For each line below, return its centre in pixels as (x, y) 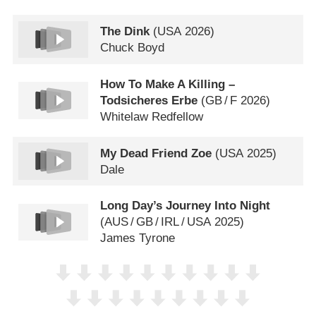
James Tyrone (138, 238)
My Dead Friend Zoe (156, 153)
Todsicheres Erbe (149, 100)
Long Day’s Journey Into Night (186, 206)
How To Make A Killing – (168, 84)
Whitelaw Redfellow (152, 116)
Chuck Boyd (133, 47)
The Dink (125, 31)
